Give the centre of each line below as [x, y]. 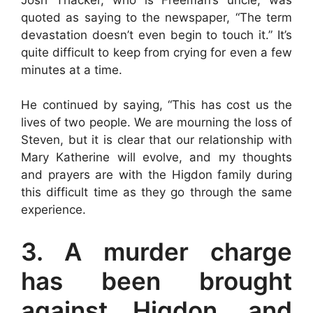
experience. [53, 210]
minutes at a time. [72, 70]
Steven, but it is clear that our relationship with [156, 140]
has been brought [156, 281]
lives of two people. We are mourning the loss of [156, 122]
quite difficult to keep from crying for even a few [156, 52]
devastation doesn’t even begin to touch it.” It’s [156, 35]
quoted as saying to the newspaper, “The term [156, 17]
